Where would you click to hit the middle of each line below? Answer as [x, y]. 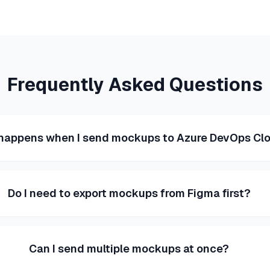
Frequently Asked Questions [135, 84]
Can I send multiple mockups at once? [129, 248]
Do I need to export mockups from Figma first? [129, 193]
